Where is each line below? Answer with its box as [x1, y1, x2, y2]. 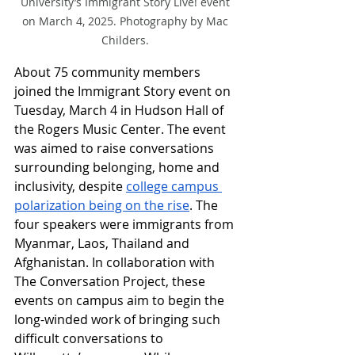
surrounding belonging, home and [14, 158, 223, 176]
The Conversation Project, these [14, 272, 208, 290]
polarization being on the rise [14, 196, 189, 214]
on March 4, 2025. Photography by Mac [22, 13, 231, 29]
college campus [126, 177, 222, 195]
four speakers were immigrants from [14, 215, 237, 233]
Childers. [101, 32, 152, 48]
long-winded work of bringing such [14, 310, 223, 328]
